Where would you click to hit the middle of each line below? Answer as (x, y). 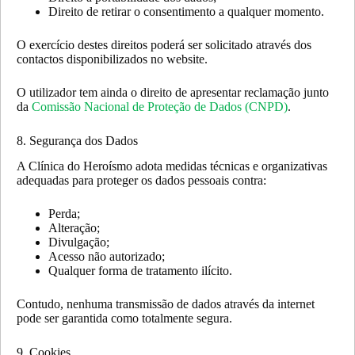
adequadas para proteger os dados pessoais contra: (141, 181)
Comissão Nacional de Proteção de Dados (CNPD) (160, 106)
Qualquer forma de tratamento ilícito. (140, 271)
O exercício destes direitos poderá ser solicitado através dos (164, 44)
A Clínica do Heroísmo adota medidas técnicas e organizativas (172, 166)
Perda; (64, 214)
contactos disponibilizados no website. (112, 59)
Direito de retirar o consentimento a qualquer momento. (186, 11)
